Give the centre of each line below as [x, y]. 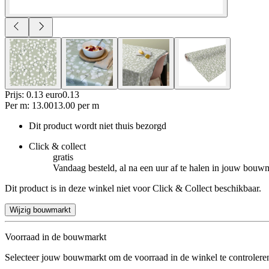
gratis [63, 157]
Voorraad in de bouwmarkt [56, 237]
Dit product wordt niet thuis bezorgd [98, 125]
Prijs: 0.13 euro [34, 94]
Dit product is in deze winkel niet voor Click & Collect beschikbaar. [133, 188]
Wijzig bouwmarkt [40, 210]
